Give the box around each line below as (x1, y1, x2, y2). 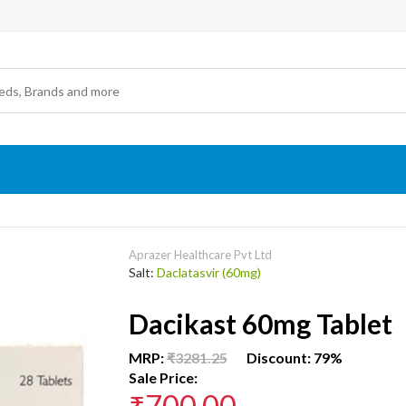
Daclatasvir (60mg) (156, 265, 261, 280)
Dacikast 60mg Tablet (128, 307, 392, 340)
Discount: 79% (227, 349, 343, 366)
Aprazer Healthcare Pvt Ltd (128, 247, 272, 262)
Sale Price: (128, 369, 198, 386)
